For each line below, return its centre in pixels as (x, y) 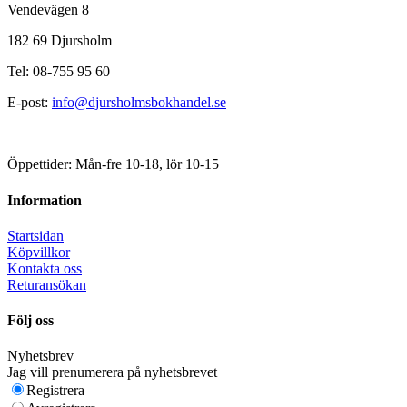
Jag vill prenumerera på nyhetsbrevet (112, 372)
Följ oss (30, 321)
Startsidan (35, 235)
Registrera (55, 391)
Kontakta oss (45, 268)
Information (45, 200)
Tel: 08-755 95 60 (59, 72)
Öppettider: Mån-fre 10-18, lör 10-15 (113, 164)
